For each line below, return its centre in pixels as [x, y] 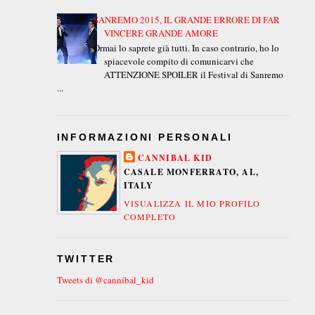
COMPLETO [150, 216]
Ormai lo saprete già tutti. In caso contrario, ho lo [186, 48]
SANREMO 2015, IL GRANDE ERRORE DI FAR [186, 19]
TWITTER [86, 259]
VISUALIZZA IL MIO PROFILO [192, 203]
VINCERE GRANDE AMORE [161, 33]
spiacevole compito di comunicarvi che [179, 62]
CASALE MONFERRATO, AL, [191, 172]
